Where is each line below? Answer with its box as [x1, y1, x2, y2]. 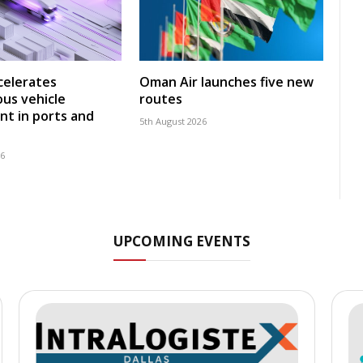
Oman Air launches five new [139, 72, 314, 91]
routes [139, 89, 182, 108]
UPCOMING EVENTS [113, 231, 250, 250]
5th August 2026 [139, 114, 207, 127]
